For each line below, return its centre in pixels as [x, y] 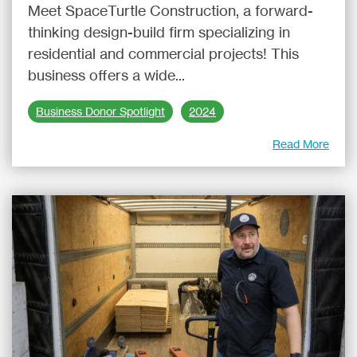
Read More [301, 144]
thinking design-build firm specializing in [159, 32]
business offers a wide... [106, 75]
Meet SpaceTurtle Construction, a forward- [171, 10]
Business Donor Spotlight [100, 112]
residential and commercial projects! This [163, 53]
